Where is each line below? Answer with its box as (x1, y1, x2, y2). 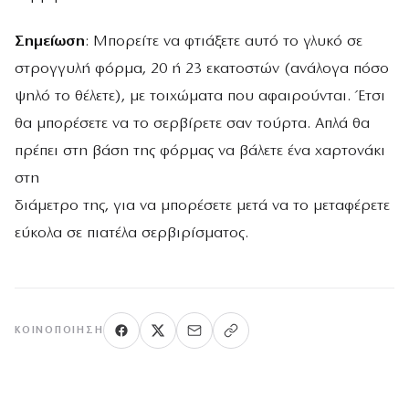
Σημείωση (15, 34, 85, 50)
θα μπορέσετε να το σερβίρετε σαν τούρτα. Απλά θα (15, 116, 370, 132)
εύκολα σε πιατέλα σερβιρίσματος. (15, 225, 248, 242)
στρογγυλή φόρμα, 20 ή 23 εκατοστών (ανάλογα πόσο (15, 61, 389, 78)
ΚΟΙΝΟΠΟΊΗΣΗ (15, 325, 104, 336)
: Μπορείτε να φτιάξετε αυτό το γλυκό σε (85, 34, 362, 50)
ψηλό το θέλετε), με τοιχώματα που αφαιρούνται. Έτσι (15, 89, 385, 105)
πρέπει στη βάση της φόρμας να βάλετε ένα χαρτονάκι (15, 143, 385, 160)
